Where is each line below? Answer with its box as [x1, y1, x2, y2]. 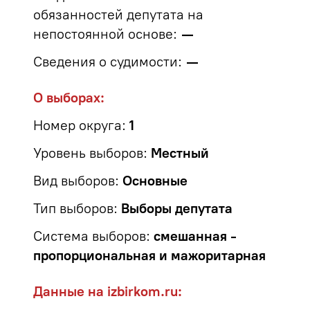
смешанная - [154, 228, 237, 244]
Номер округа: [33, 117, 126, 134]
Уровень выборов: [33, 145, 147, 161]
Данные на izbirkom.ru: [33, 283, 182, 300]
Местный [151, 145, 209, 161]
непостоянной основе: [33, 26, 177, 42]
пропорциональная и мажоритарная [33, 247, 266, 264]
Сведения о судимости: [33, 53, 182, 70]
